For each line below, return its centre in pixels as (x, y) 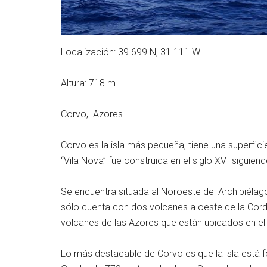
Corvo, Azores (92, 114)
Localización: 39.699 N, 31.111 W (131, 52)
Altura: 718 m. (89, 83)
